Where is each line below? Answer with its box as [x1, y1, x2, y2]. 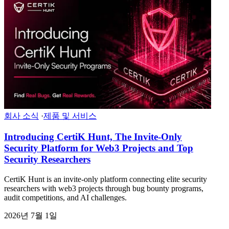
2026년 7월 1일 [4, 211, 57, 220]
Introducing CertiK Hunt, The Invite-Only [4, 131, 182, 143]
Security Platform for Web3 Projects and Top [4, 143, 193, 154]
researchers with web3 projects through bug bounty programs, [4, 184, 203, 193]
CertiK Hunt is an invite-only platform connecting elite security [4, 174, 207, 184]
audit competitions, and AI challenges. [4, 193, 127, 202]
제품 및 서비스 [43, 111, 97, 121]
